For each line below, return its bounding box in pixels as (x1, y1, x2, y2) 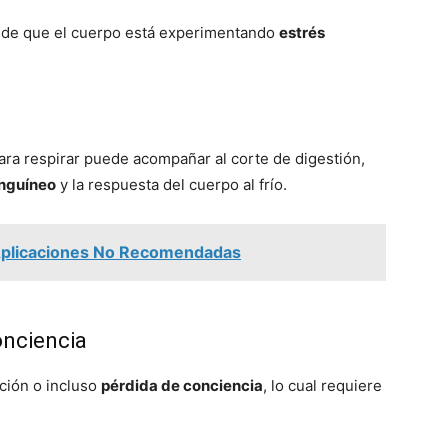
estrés (279, 23, 325, 42)
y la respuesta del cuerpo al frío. (56, 175, 287, 194)
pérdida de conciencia (101, 376, 263, 395)
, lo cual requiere (263, 376, 382, 395)
